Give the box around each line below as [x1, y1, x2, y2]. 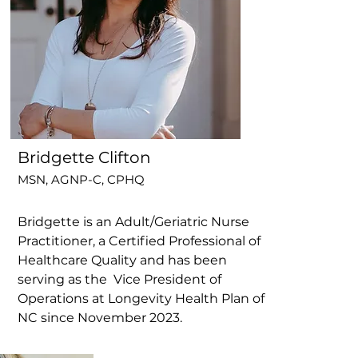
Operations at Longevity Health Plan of [18, 290, 265, 306]
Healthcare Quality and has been [18, 252, 228, 268]
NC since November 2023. [18, 309, 186, 325]
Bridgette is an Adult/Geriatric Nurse [18, 213, 250, 229]
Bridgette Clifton [18, 147, 156, 167]
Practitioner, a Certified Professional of [18, 233, 261, 249]
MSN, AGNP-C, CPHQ [18, 171, 145, 187]
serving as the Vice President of [18, 271, 222, 287]
